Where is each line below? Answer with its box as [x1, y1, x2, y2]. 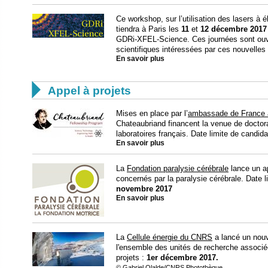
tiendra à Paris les [116, 25, 181, 34]
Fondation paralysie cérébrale [127, 164, 229, 173]
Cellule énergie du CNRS [127, 233, 212, 242]
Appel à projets [48, 84, 131, 98]
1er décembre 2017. [147, 253, 218, 263]
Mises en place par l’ [116, 109, 188, 118]
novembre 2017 [116, 184, 172, 194]
